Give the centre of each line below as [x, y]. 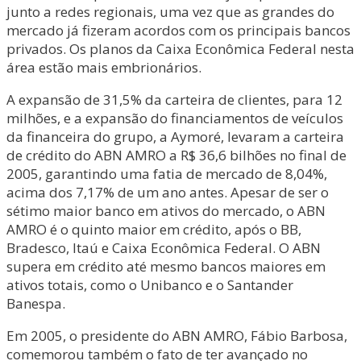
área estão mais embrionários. [104, 67]
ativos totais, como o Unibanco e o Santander [150, 285]
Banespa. [36, 303]
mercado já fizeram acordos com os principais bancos [178, 30]
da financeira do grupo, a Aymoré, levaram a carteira [175, 137]
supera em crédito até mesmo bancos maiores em [166, 266]
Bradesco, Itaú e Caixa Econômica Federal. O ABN [164, 248]
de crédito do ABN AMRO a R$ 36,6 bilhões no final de [176, 155]
